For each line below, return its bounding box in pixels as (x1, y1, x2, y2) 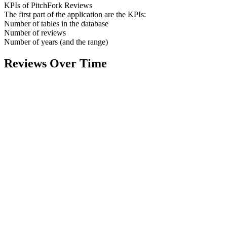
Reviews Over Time (4, 56, 107, 70)
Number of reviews (4, 28, 66, 37)
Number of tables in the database (4, 19, 108, 28)
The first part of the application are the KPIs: (4, 10, 146, 19)
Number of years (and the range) (4, 37, 108, 46)
